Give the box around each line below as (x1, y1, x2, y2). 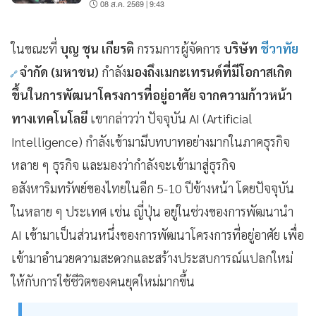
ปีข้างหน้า (185, 180, 233, 197)
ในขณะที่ (11, 40, 57, 57)
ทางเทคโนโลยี (11, 110, 87, 127)
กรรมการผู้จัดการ (137, 40, 221, 57)
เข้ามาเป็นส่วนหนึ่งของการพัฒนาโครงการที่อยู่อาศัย (25, 226, 280, 243)
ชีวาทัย (257, 40, 298, 57)
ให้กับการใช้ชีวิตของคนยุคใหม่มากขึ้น (11, 273, 195, 290)
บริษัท (224, 40, 257, 57)
